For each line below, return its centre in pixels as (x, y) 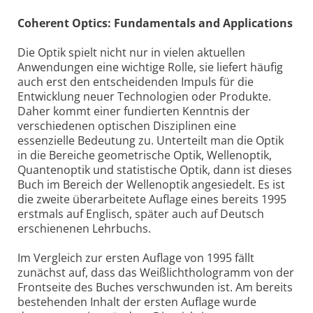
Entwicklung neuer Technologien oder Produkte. (144, 97)
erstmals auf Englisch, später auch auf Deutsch (141, 214)
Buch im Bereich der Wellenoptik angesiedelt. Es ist (151, 185)
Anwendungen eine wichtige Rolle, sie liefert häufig (150, 67)
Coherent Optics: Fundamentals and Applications (155, 23)
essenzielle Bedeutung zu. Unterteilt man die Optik (151, 141)
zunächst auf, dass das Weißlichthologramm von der (156, 273)
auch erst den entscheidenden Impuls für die (136, 82)
